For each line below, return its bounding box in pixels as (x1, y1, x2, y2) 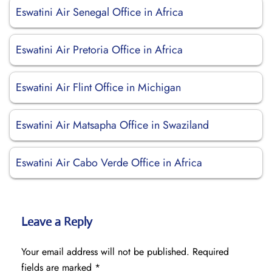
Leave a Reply (21, 214, 92, 229)
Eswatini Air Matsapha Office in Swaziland (16, 117, 209, 133)
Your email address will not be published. (21, 245, 189, 259)
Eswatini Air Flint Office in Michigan (16, 80, 181, 95)
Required (192, 245, 229, 259)
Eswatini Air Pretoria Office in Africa (16, 42, 183, 58)
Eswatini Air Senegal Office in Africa (16, 4, 183, 20)
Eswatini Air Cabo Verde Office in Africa (16, 155, 202, 171)
